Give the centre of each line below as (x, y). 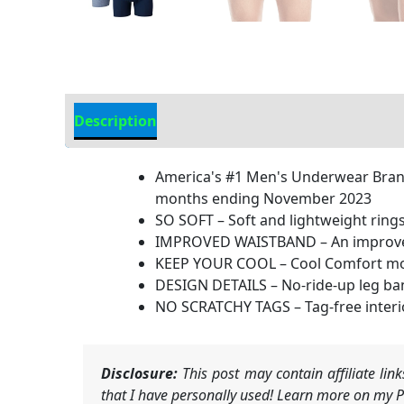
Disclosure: (139, 373)
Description (115, 121)
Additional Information (259, 121)
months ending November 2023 (263, 198)
